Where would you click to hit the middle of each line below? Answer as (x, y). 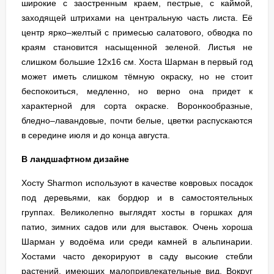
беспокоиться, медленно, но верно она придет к (137, 91)
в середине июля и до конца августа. (96, 135)
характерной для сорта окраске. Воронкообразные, (137, 106)
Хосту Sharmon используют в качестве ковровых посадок (137, 183)
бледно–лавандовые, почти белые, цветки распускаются (137, 120)
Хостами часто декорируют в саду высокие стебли (137, 256)
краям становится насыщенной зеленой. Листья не (137, 47)
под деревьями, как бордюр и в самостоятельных (137, 198)
